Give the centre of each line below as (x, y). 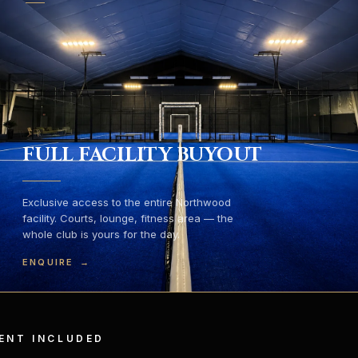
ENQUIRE (48, 262)
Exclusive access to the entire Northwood (127, 202)
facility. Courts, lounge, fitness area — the (128, 218)
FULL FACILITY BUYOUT (143, 155)
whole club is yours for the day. (101, 234)
